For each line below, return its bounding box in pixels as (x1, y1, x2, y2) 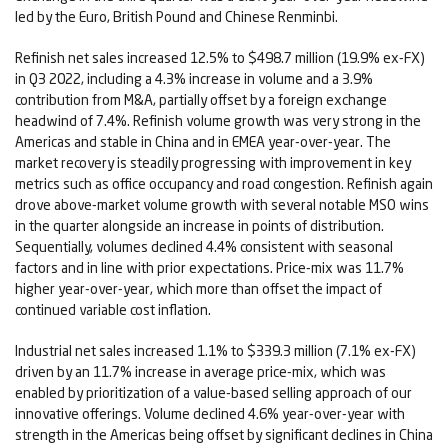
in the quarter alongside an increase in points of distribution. (15, 217, 384, 235)
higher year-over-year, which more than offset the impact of (15, 280, 382, 298)
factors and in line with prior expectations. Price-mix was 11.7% (15, 259, 404, 277)
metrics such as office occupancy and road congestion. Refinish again (15, 175, 433, 193)
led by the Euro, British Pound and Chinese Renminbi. (15, 8, 338, 26)
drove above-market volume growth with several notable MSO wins (15, 196, 429, 214)
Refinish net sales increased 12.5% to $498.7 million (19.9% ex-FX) (15, 49, 425, 67)
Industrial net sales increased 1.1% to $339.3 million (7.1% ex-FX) (15, 342, 416, 360)
